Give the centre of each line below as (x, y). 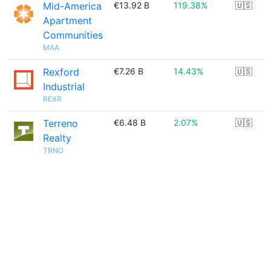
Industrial (64, 87)
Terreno (60, 123)
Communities (73, 35)
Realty (57, 138)
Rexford (61, 72)
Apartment (67, 21)
